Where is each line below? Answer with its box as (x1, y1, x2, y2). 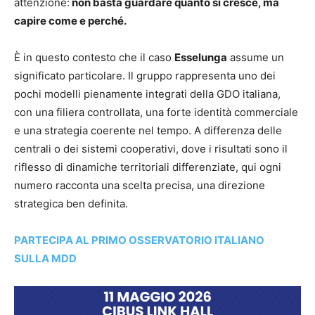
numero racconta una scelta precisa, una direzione (14, 179, 265, 193)
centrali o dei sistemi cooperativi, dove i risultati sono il (14, 142, 288, 156)
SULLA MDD (14, 252, 77, 266)
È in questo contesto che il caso (14, 51, 174, 65)
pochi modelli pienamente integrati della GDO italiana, (14, 87, 281, 101)
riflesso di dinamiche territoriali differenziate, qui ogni (14, 160, 281, 174)
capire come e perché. (14, 14, 127, 28)
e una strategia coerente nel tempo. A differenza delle (14, 124, 282, 138)
